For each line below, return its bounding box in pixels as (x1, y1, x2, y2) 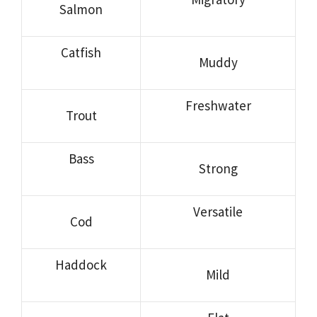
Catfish (61, 43, 101, 61)
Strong (198, 159, 238, 177)
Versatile (193, 202, 243, 220)
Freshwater (185, 96, 251, 114)
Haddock (55, 255, 107, 273)
